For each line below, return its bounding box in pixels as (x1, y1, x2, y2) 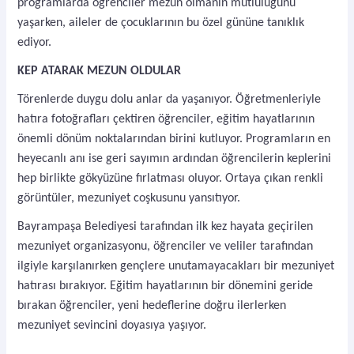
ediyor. (17, 36, 52, 49)
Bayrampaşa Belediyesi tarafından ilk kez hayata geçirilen (17, 220, 314, 233)
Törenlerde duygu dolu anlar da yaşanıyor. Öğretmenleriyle (17, 92, 322, 106)
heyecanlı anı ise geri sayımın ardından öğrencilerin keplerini (17, 152, 332, 165)
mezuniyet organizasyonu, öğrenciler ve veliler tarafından (17, 239, 314, 253)
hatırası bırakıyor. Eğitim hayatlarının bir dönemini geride (17, 279, 314, 292)
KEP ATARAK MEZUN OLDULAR (17, 64, 182, 77)
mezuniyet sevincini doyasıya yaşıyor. (17, 318, 207, 332)
